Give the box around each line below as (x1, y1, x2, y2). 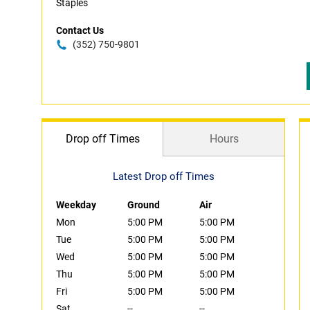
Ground (127, 199, 161, 210)
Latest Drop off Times (112, 170, 215, 183)
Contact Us (56, 25, 104, 36)
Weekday (56, 199, 96, 210)
